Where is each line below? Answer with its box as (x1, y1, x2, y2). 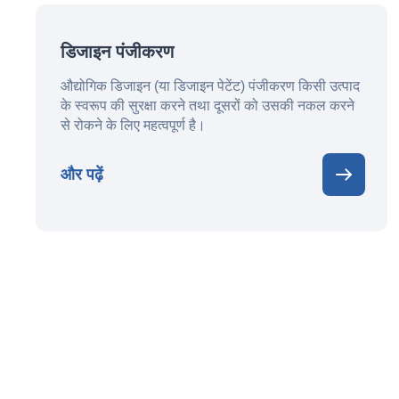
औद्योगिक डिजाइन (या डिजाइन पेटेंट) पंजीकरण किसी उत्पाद (61, 78, 360, 94)
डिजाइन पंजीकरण (61, 42, 174, 61)
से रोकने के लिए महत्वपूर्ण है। (61, 118, 206, 133)
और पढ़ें (61, 165, 103, 183)
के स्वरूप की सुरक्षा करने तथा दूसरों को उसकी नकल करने (61, 98, 354, 113)
